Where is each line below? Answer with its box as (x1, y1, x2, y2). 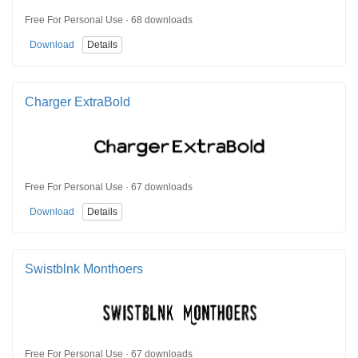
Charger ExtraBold (25, 94, 130, 109)
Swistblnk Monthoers (25, 261, 143, 276)
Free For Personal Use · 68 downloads (25, 14, 193, 26)
